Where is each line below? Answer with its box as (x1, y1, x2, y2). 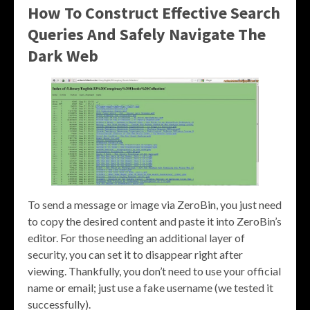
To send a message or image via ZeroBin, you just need (28, 198, 282, 212)
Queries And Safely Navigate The (28, 23, 266, 45)
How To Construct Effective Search (28, 1, 280, 24)
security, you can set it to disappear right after (28, 248, 243, 262)
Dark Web (28, 44, 98, 66)
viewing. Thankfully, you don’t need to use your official (28, 264, 281, 278)
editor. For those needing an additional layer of (28, 231, 245, 245)
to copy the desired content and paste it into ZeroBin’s (28, 215, 282, 228)
